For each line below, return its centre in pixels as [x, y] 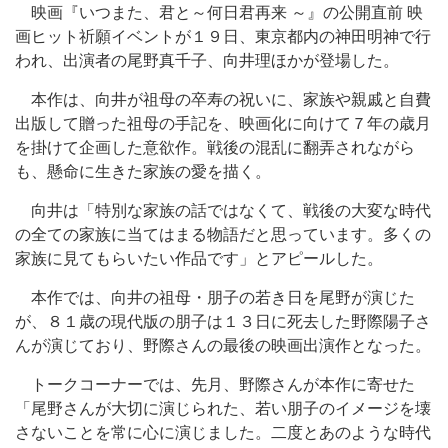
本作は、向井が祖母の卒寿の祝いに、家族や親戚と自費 [223, 99]
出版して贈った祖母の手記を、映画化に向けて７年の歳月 [223, 123]
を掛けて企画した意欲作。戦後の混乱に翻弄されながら [215, 147]
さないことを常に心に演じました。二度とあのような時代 [223, 432]
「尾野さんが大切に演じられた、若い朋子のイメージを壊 [223, 408]
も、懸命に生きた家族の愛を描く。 [143, 171]
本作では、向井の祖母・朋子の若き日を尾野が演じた [215, 297]
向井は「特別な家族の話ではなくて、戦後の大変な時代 [223, 210]
